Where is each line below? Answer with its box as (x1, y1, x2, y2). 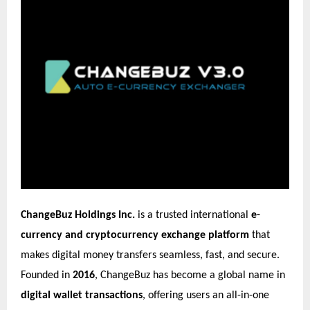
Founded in (21, 269, 73, 281)
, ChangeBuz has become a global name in (95, 269, 285, 281)
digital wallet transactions (21, 289, 143, 301)
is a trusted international (135, 209, 251, 221)
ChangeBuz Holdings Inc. (21, 209, 135, 221)
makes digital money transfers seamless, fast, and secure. (21, 249, 280, 261)
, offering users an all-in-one (143, 289, 269, 301)
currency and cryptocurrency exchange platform (21, 229, 249, 241)
